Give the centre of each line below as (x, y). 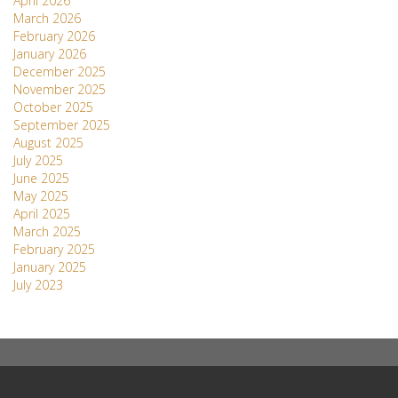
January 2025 (50, 267)
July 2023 (38, 285)
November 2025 (60, 89)
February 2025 (54, 249)
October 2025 (53, 107)
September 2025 (62, 125)
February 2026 (54, 36)
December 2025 (60, 72)
